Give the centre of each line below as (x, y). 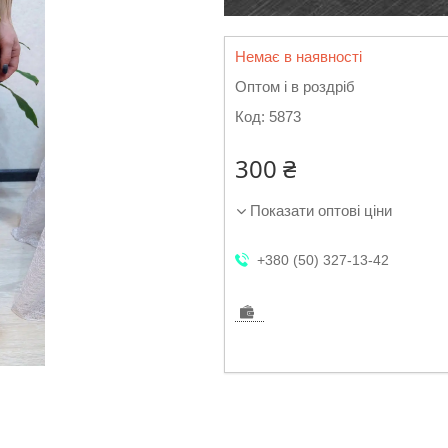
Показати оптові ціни (321, 210)
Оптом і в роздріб (295, 86)
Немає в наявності (298, 56)
